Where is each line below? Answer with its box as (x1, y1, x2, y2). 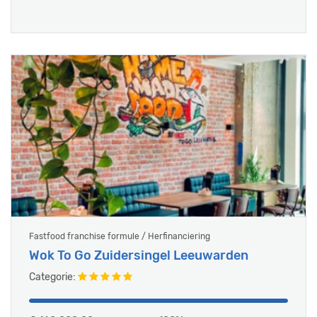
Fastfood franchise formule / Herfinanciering (29, 231, 210, 241)
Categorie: (29, 271, 78, 283)
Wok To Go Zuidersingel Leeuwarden (29, 248, 248, 263)
